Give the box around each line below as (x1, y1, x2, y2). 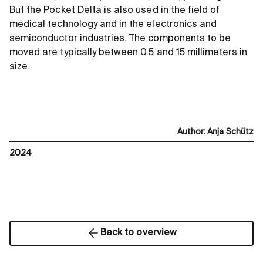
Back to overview (100, 228, 177, 238)
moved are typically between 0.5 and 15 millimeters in (9, 48, 248, 58)
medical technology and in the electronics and (9, 20, 217, 30)
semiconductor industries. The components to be (9, 34, 231, 44)
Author (177, 128, 204, 137)
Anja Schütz (207, 128, 254, 137)
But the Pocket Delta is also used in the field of (9, 6, 220, 16)
